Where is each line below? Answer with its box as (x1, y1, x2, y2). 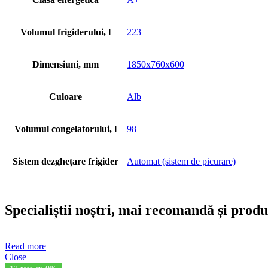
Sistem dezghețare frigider (13, 156, 118, 166)
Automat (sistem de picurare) (127, 156, 236, 166)
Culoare (49, 91, 82, 102)
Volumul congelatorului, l (14, 123, 117, 134)
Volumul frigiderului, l (20, 26, 111, 37)
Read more (5, 240, 46, 251)
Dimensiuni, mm (32, 59, 99, 69)
